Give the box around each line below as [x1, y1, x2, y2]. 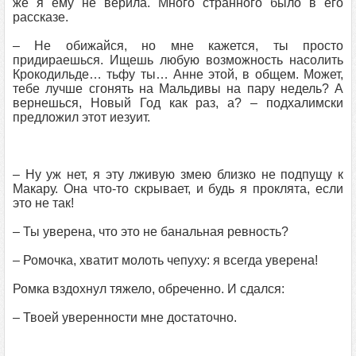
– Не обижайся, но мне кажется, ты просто [13, 39, 343, 52]
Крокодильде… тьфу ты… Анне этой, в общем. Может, [13, 68, 343, 81]
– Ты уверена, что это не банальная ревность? [13, 225, 288, 238]
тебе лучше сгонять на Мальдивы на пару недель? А [13, 82, 343, 95]
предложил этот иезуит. [13, 110, 150, 124]
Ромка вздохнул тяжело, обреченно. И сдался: [13, 282, 284, 296]
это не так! [13, 196, 74, 210]
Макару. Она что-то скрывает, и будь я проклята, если [13, 182, 343, 195]
